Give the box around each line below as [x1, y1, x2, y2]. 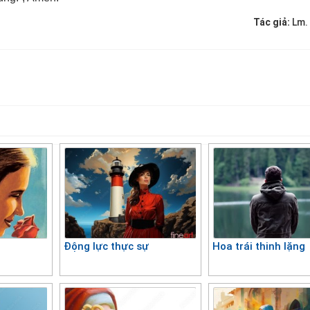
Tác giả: [253, 16, 292, 28]
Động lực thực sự [64, 239, 149, 253]
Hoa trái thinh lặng [212, 239, 306, 253]
